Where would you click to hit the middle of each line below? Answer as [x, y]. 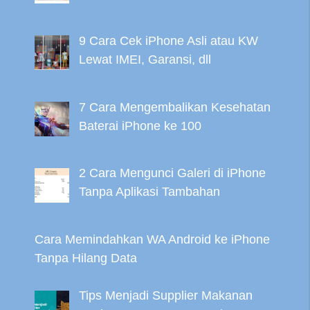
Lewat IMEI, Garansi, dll [145, 59]
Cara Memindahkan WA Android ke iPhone [152, 240]
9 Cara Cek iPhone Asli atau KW [168, 40]
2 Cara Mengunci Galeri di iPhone [172, 173]
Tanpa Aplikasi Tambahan [149, 192]
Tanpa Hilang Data [86, 258]
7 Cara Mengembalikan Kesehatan [174, 107]
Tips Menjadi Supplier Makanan [165, 296]
